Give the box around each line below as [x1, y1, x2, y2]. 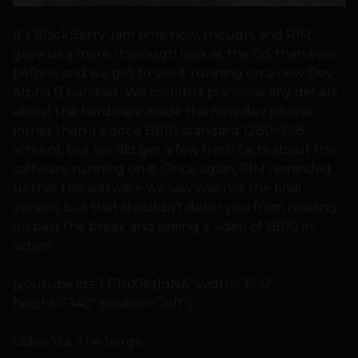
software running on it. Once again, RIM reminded [13, 161, 332, 177]
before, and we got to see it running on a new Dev [13, 65, 333, 81]
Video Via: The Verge [13, 333, 143, 349]
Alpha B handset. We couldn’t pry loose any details [13, 84, 336, 100]
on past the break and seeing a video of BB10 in [13, 218, 313, 234]
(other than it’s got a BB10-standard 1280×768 [13, 122, 304, 138]
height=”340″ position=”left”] [13, 295, 193, 311]
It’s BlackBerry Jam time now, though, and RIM [13, 26, 312, 42]
